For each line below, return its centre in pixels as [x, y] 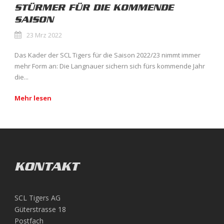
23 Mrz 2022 [44, 35]
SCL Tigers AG [37, 197]
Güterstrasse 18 [40, 209]
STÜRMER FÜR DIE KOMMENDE [94, 7]
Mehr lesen [33, 98]
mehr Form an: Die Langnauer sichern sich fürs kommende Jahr [110, 66]
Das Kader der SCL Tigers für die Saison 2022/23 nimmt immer [107, 55]
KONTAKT [46, 166]
